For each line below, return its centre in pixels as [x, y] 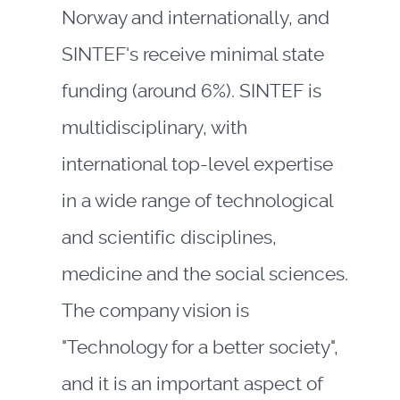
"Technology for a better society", [200, 347]
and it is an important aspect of [192, 384]
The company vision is [155, 311]
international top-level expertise [197, 164]
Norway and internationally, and [195, 18]
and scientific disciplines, [169, 237]
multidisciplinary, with [154, 128]
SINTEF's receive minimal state [192, 54]
